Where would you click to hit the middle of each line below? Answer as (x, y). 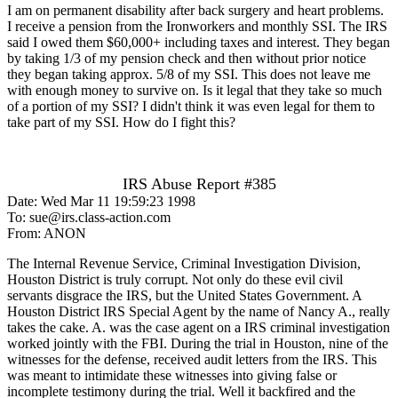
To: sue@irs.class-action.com (89, 217)
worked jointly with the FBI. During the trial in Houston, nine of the (198, 343)
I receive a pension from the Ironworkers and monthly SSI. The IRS (197, 26)
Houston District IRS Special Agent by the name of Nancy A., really (199, 311)
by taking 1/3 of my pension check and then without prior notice (187, 58)
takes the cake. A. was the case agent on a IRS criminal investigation (199, 327)
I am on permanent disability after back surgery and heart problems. (195, 10)
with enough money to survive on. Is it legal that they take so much (195, 90)
